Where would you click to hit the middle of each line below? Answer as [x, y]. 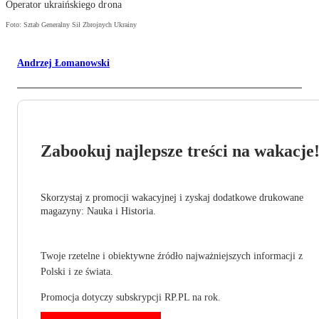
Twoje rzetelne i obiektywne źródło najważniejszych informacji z [172, 256]
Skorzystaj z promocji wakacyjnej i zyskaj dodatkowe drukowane [172, 198]
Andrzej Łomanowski [63, 63]
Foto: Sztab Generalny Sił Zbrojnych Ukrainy [71, 25]
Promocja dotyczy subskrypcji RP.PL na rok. [131, 298]
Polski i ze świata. [77, 272]
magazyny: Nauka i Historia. [98, 211]
